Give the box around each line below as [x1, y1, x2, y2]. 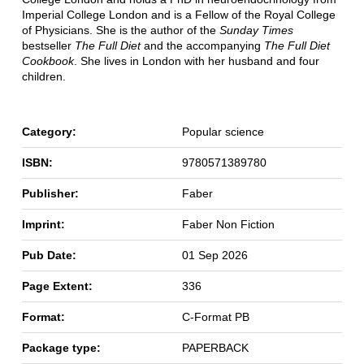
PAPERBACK [181, 341, 249, 355]
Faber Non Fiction [181, 218, 275, 232]
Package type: [21, 341, 101, 355]
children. [21, 70, 66, 84]
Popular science [181, 125, 264, 139]
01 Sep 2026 [181, 249, 248, 262]
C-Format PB [181, 310, 249, 324]
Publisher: [21, 187, 79, 201]
